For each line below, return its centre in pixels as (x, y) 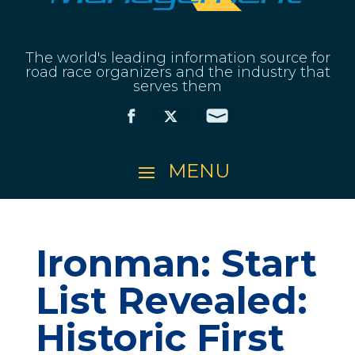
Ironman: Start (176, 263)
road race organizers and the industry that (177, 72)
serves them (177, 86)
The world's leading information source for (177, 57)
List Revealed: (171, 300)
